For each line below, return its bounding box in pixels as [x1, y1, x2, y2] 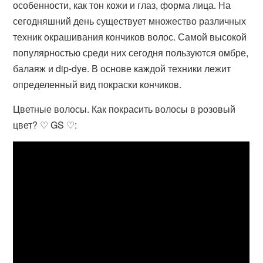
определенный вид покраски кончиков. [13, 77, 182, 91]
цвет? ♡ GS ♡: [13, 118, 77, 131]
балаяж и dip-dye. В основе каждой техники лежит [13, 62, 231, 75]
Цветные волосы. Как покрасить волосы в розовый [13, 102, 236, 116]
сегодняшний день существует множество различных [13, 14, 247, 28]
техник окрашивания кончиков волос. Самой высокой [13, 30, 247, 43]
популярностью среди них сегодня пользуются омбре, [13, 46, 249, 59]
